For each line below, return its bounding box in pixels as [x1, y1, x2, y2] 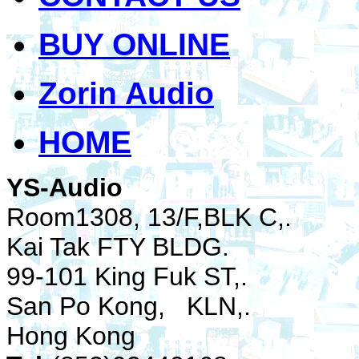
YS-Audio [6, 173, 123, 202]
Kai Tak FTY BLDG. [6, 232, 251, 261]
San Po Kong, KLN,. [6, 292, 251, 321]
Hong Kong [6, 321, 135, 350]
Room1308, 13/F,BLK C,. [6, 203, 306, 232]
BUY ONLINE [38, 27, 230, 62]
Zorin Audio [38, 76, 214, 111]
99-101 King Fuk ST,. [6, 262, 269, 291]
